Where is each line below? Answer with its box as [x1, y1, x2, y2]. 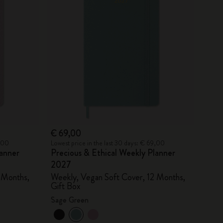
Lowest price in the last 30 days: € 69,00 [50, 137, 165, 148]
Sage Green [50, 194, 89, 206]
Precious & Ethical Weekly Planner [50, 146, 175, 159]
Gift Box [50, 179, 81, 193]
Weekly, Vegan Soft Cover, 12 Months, [50, 170, 185, 184]
